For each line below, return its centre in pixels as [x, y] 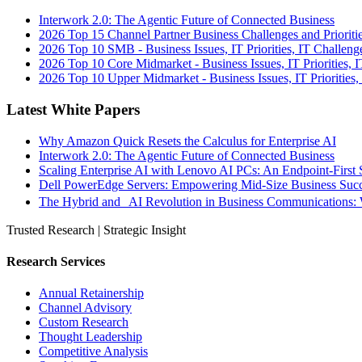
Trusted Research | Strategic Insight [96, 229]
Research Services [56, 261]
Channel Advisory [85, 308]
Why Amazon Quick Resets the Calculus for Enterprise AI [187, 141]
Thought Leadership [90, 337]
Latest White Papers [73, 109]
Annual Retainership [91, 293]
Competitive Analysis [93, 351]
